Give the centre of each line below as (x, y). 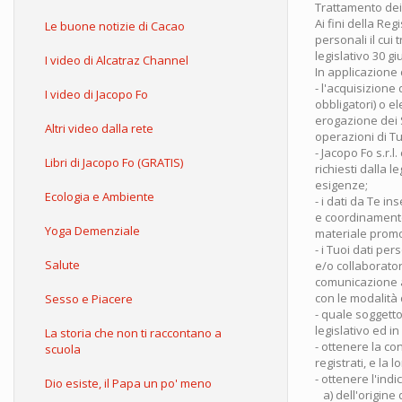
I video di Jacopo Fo (96, 94)
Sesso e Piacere (89, 299)
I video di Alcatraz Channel (117, 60)
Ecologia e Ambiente (100, 197)
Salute (62, 265)
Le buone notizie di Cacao (115, 26)
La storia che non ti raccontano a (133, 333)
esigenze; (341, 185)
